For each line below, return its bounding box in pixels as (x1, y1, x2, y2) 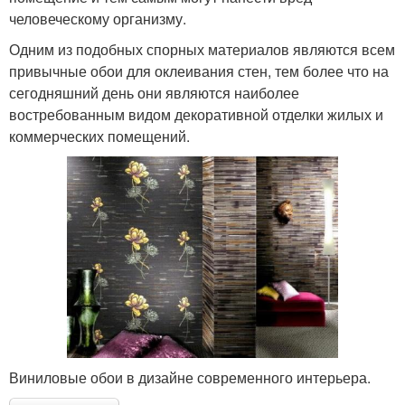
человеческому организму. (9, 7, 186, 29)
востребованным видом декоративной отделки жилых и (9, 103, 383, 125)
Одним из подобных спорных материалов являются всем (9, 38, 395, 60)
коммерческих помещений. (9, 125, 190, 146)
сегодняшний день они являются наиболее (9, 81, 299, 103)
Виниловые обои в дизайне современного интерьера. (9, 367, 371, 389)
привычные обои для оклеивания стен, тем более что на (9, 60, 389, 81)
